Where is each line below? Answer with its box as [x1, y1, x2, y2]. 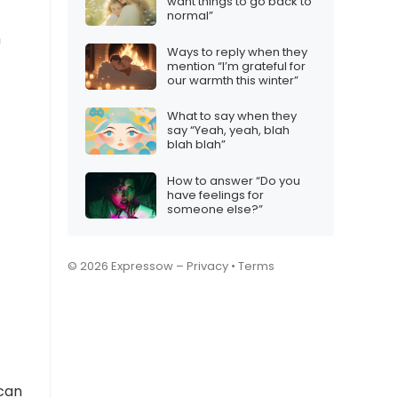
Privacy [187, 258, 228, 275]
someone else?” [167, 200, 263, 218]
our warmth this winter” [167, 71, 298, 89]
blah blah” [167, 136, 226, 154]
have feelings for [167, 186, 264, 203]
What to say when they [167, 107, 297, 125]
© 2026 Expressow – [68, 258, 187, 275]
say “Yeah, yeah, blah [167, 122, 290, 139]
